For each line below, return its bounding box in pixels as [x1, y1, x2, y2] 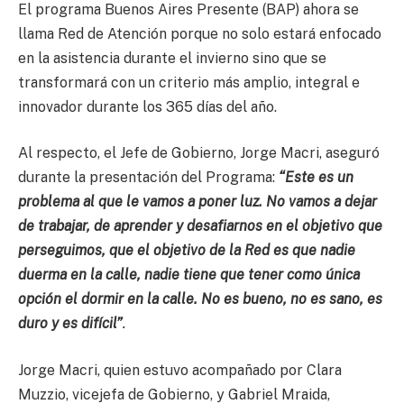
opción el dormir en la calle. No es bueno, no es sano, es [18, 290, 382, 308]
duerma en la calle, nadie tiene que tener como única [18, 266, 360, 284]
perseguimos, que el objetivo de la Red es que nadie [18, 242, 355, 260]
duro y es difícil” [18, 315, 123, 333]
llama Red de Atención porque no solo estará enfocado [18, 24, 381, 42]
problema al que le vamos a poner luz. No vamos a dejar [18, 193, 377, 211]
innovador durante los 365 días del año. [18, 97, 280, 115]
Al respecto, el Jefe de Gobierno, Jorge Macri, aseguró [18, 144, 380, 162]
